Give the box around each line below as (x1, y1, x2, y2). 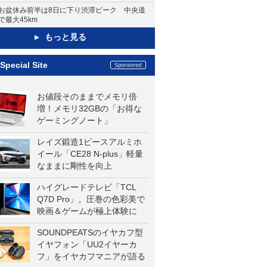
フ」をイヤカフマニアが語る (37, 252, 145, 261)
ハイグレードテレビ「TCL (37, 182, 136, 192)
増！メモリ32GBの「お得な (37, 104, 142, 113)
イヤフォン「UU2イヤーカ (37, 240, 137, 249)
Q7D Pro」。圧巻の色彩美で (37, 194, 145, 204)
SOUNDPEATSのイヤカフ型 (37, 228, 143, 237)
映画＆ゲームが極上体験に (37, 206, 137, 216)
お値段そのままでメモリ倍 (37, 92, 137, 101)
